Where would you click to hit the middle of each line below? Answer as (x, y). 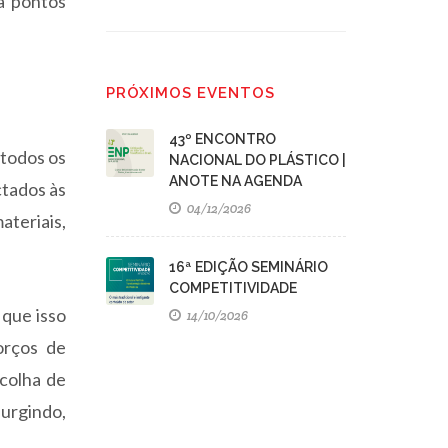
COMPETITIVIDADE (233, 288)
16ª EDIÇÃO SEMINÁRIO (248, 267)
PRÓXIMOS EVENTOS (190, 93)
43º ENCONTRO (222, 139)
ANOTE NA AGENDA (235, 181)
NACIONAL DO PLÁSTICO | (257, 160)
